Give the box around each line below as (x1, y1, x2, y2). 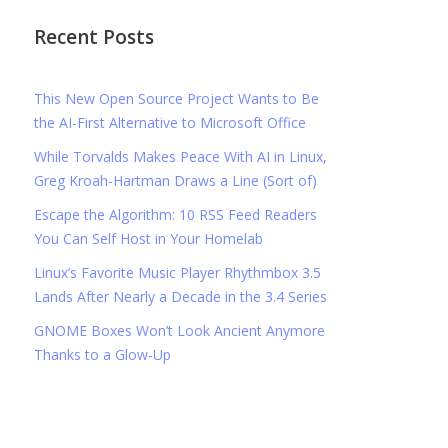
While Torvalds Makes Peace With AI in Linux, (34, 147, 328, 166)
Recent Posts (34, 24, 155, 50)
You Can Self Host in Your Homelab (34, 229, 264, 248)
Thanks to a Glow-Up (34, 345, 172, 364)
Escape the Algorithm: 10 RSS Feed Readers (34, 205, 318, 224)
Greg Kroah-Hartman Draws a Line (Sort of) (34, 171, 318, 190)
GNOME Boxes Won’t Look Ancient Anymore (34, 321, 326, 340)
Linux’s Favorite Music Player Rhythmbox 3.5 (34, 263, 322, 282)
